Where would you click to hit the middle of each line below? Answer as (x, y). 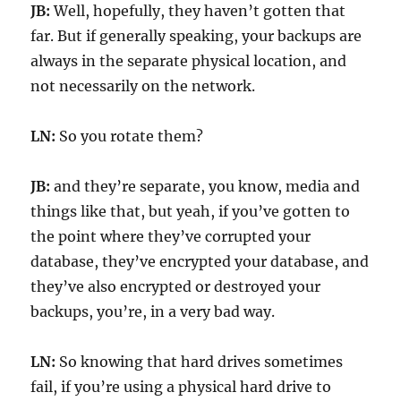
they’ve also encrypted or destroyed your (176, 287)
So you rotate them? (130, 137)
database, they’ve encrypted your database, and (200, 262)
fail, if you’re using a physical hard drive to (181, 387)
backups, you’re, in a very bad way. (153, 312)
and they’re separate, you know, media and (205, 187)
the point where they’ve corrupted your (171, 237)
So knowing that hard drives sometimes (200, 362)
